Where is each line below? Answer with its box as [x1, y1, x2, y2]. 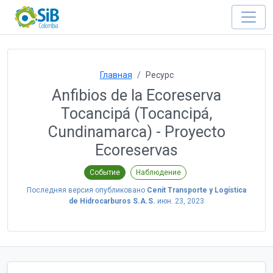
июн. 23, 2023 [157, 196, 204, 205]
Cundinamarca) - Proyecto [48, 123, 225, 141]
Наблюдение [136, 168, 181, 177]
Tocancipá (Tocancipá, [61, 105, 212, 122]
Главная [99, 70, 132, 80]
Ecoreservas [95, 141, 178, 159]
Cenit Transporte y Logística [147, 185, 246, 194]
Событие [90, 168, 120, 177]
